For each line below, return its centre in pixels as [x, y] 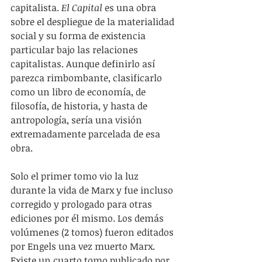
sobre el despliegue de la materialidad [94, 22]
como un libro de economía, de [79, 92]
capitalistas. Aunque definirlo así [84, 64]
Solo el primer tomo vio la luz [76, 176]
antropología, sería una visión [77, 120]
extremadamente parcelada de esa [87, 134]
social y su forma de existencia [79, 36]
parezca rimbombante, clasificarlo [87, 78]
